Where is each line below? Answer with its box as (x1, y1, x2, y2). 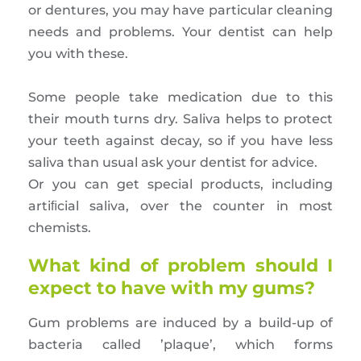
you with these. (28, 46, 128, 62)
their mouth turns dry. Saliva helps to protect (28, 111, 333, 127)
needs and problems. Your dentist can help (28, 24, 333, 40)
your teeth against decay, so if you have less (28, 133, 333, 149)
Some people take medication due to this (28, 89, 333, 106)
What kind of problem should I (28, 255, 333, 277)
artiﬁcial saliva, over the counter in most (28, 198, 333, 214)
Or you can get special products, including (28, 176, 333, 193)
